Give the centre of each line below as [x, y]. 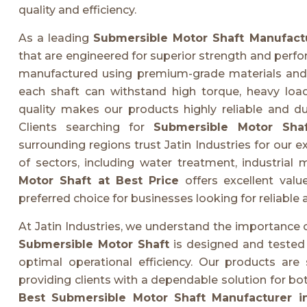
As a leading [56, 38]
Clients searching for [86, 127]
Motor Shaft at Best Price [99, 180]
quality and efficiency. [77, 10]
